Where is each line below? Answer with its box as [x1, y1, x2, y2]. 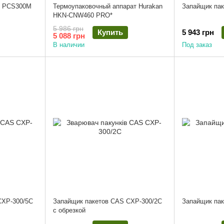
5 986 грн [53, 24, 83, 32]
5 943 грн [182, 27, 214, 36]
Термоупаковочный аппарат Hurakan [53, 2, 162, 10]
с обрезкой [53, 206, 85, 214]
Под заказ [182, 40, 212, 48]
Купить [97, 27, 123, 36]
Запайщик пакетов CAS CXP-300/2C [53, 197, 162, 205]
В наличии [53, 40, 84, 48]
